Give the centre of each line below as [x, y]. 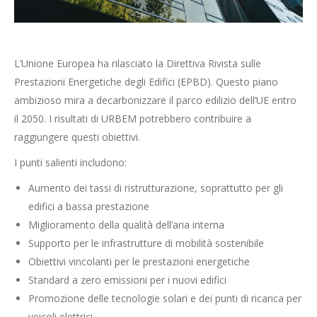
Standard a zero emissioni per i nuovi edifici [127, 280]
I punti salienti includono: [70, 162]
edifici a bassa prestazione [89, 206]
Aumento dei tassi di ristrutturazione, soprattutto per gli [156, 188]
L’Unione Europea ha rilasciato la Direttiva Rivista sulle [138, 63]
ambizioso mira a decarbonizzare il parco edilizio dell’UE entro [155, 100]
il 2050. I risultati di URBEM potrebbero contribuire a [133, 119]
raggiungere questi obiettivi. [77, 137]
